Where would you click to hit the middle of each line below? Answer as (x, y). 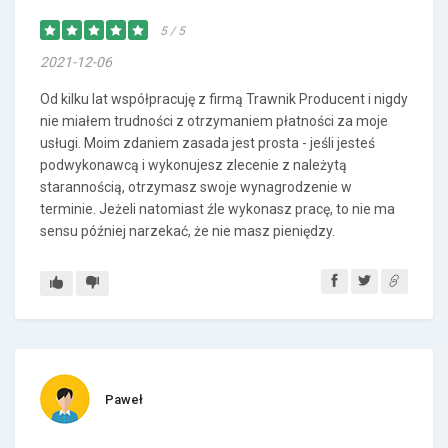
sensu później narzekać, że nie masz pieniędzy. (187, 231)
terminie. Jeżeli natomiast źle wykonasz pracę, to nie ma (217, 209)
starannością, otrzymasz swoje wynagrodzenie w (196, 187)
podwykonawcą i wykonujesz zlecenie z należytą (193, 165)
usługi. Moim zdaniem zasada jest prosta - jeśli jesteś (207, 143)
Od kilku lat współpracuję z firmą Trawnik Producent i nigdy (224, 99)
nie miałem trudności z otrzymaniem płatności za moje (214, 121)
